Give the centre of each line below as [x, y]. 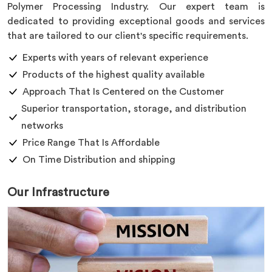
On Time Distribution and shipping [99, 160]
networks [42, 126]
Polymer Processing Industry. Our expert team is [136, 7]
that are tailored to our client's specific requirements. [128, 36]
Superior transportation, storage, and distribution [134, 109]
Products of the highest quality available [114, 75]
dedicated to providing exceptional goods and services [136, 21]
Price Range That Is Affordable [91, 143]
